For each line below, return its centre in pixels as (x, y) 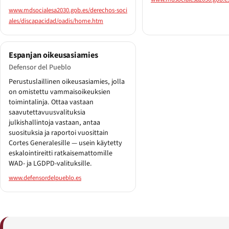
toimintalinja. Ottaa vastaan (51, 102)
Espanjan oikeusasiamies (53, 55)
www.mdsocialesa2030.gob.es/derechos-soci (68, 10)
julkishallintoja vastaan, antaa (54, 122)
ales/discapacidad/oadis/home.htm (56, 21)
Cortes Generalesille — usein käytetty (65, 143)
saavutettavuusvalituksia (47, 112)
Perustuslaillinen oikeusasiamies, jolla (67, 82)
